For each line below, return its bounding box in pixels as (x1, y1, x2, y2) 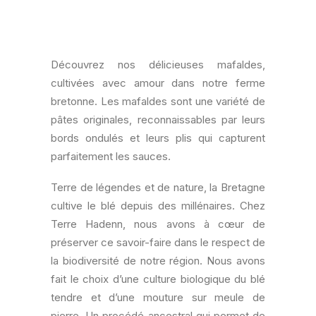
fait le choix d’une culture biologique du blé (51, 272, 265, 286)
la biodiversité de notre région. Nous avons (51, 254, 265, 267)
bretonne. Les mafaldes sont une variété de (51, 95, 265, 108)
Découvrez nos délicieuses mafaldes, (51, 58, 265, 71)
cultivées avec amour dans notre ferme (51, 76, 265, 90)
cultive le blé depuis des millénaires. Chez (51, 199, 265, 212)
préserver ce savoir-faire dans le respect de (51, 236, 265, 249)
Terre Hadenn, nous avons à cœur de (51, 217, 265, 231)
